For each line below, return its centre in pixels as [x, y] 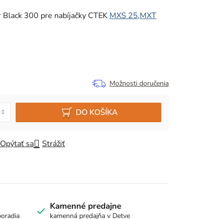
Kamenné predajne [85, 206]
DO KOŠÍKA [97, 112]
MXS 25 [124, 15]
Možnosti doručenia [139, 83]
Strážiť [54, 143]
